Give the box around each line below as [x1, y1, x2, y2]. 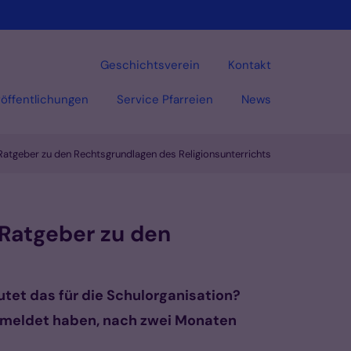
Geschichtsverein [100, 56, 200, 73]
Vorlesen [223, 186, 271, 203]
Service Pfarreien [117, 91, 213, 107]
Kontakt [228, 56, 271, 73]
